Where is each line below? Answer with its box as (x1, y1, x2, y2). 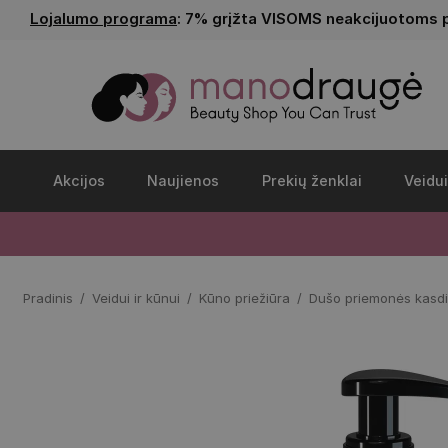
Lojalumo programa (30, 9, 177, 28)
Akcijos (53, 172, 106, 189)
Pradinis (23, 290, 73, 306)
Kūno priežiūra (199, 290, 290, 306)
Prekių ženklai (261, 172, 362, 189)
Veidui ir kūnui (92, 290, 180, 306)
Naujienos (147, 172, 220, 189)
